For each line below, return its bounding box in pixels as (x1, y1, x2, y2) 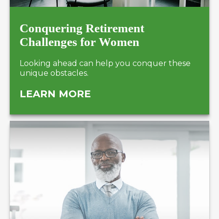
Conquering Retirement (20, 21, 144, 35)
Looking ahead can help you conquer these (20, 58, 191, 68)
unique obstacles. (20, 68, 88, 78)
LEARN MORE (20, 88, 91, 100)
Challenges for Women (20, 35, 139, 48)
